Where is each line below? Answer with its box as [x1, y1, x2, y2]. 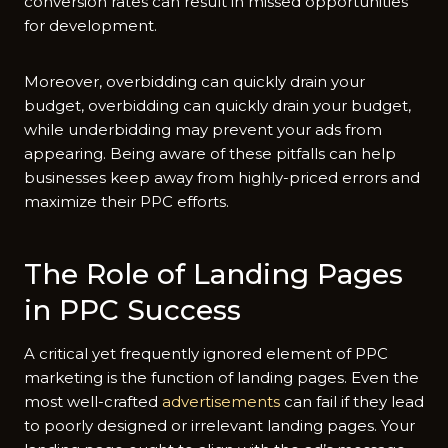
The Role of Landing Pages [24, 256, 403, 291]
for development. [24, 15, 157, 35]
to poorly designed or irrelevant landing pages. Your [24, 415, 415, 435]
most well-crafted [24, 391, 162, 411]
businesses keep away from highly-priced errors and [24, 167, 420, 187]
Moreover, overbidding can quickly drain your [24, 71, 365, 91]
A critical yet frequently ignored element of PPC [24, 343, 388, 363]
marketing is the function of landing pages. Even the [24, 367, 419, 387]
